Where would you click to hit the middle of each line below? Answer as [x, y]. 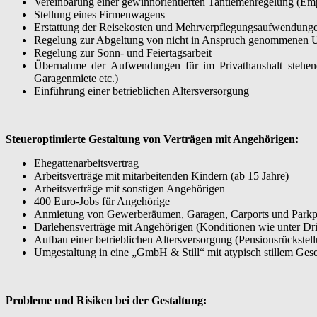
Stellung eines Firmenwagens [99, 14]
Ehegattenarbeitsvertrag [86, 163]
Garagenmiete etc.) [76, 78]
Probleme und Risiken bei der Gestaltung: [106, 300]
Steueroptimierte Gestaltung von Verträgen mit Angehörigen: [152, 139]
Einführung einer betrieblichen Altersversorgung [142, 91]
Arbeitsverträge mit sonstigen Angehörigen [129, 188]
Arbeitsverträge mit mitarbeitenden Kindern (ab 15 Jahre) [161, 175]
